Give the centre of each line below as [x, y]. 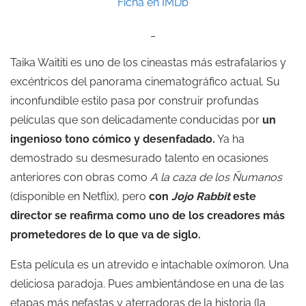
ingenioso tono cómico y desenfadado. [113, 139]
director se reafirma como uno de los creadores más [148, 215]
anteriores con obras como [80, 177]
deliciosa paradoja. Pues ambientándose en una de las [147, 284]
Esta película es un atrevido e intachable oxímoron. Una [150, 265]
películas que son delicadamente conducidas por [136, 120]
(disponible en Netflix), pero [80, 196]
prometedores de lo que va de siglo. [106, 235]
